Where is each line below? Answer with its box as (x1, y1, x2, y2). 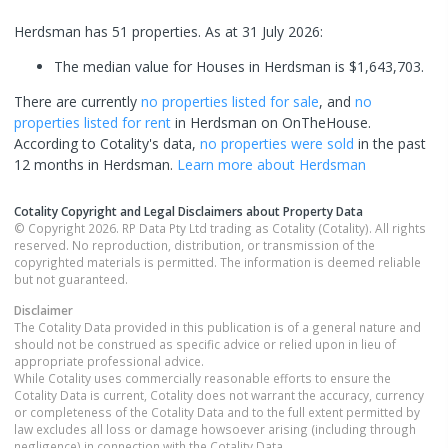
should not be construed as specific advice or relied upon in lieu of (14, 336, 396, 352)
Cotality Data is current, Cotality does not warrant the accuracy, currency (14, 387, 424, 403)
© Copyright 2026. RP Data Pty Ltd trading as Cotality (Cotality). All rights (14, 220, 426, 236)
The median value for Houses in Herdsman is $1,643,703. (54, 57, 424, 76)
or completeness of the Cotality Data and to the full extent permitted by (14, 404, 420, 420)
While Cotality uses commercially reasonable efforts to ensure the (14, 370, 391, 386)
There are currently (14, 92, 141, 111)
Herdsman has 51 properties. (14, 22, 201, 41)
